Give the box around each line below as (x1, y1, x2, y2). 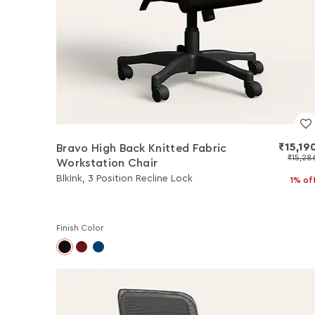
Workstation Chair (56, 157, 158, 169)
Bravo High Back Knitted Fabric (56, 143, 227, 154)
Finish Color (56, 224, 103, 232)
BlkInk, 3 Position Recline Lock (56, 174, 193, 184)
